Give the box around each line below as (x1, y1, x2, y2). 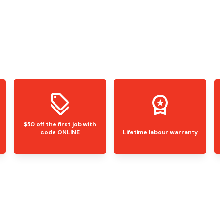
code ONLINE (40, 128, 80, 136)
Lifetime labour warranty (122, 128, 198, 136)
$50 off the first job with (23, 120, 96, 128)
